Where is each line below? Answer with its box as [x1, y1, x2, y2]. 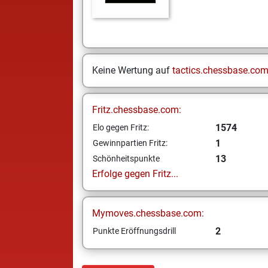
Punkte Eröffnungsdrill [93, 226, 176, 236]
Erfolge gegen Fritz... [92, 168, 178, 179]
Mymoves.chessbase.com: [92, 208, 204, 219]
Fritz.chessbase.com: [92, 104, 181, 115]
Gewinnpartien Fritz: [93, 138, 167, 148]
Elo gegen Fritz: [93, 123, 149, 132]
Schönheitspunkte [93, 154, 160, 163]
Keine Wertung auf [92, 65, 172, 76]
